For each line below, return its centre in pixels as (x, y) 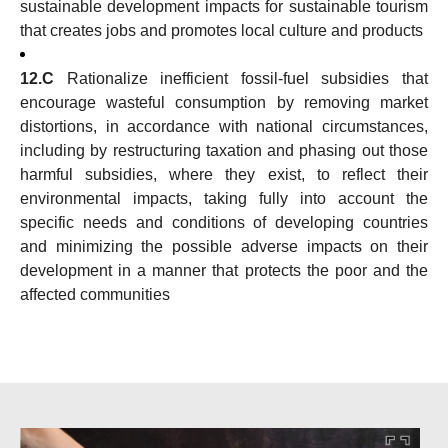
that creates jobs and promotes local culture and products (221, 30)
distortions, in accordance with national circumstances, (224, 126)
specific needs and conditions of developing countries (224, 222)
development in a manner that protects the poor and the (224, 270)
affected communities (95, 294)
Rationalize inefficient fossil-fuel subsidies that (247, 78)
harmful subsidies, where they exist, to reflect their (224, 174)
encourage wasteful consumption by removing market (224, 102)
